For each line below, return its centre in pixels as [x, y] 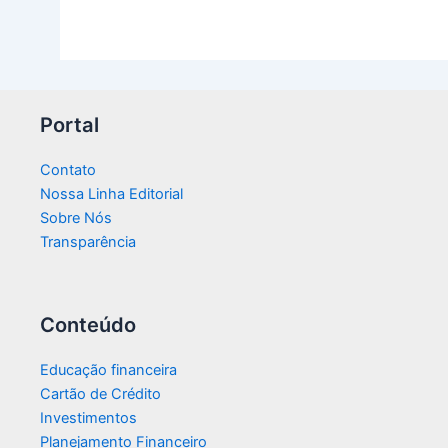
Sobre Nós [76, 218]
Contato [68, 170]
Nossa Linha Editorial [111, 194]
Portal [69, 125]
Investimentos [88, 418]
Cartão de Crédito [100, 394]
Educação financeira [108, 370]
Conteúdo [88, 325]
